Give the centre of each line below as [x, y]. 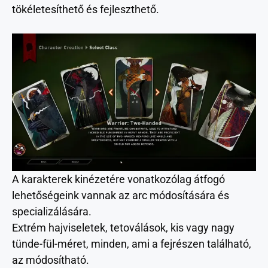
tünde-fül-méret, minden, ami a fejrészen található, [132, 243]
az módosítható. [51, 260]
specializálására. [52, 211]
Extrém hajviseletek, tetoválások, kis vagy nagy [123, 227]
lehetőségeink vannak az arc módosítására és [121, 195]
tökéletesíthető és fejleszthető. [86, 9]
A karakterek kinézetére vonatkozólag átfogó [118, 179]
